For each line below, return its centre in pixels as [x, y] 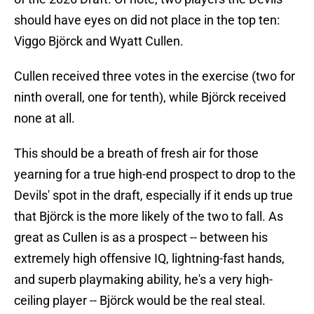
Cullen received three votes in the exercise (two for [155, 76]
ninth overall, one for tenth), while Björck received [150, 97]
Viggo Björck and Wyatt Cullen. [99, 41]
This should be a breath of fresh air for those [136, 153]
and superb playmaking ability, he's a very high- [143, 280]
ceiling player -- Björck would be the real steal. [140, 301]
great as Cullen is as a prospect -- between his [141, 238]
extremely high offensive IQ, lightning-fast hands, [149, 259]
